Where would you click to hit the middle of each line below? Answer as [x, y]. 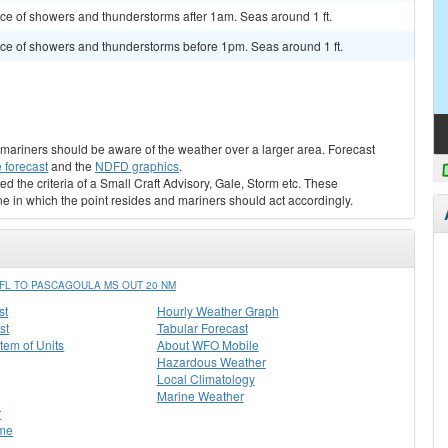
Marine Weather [200, 395]
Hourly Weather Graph [217, 310]
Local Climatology [205, 378]
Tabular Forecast [202, 327]
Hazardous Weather [211, 361]
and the [71, 165]
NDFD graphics [137, 165]
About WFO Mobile [207, 344]
